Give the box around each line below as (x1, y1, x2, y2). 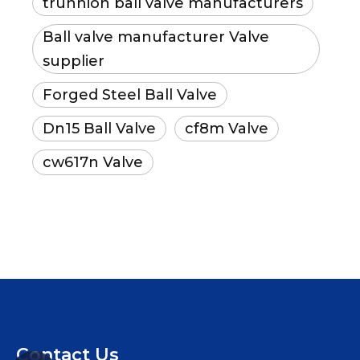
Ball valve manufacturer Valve (43, 28, 269, 46)
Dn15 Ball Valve (43, 120, 156, 137)
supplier (43, 52, 104, 70)
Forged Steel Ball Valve (43, 86, 217, 104)
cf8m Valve (185, 120, 268, 137)
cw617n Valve (43, 153, 143, 171)
